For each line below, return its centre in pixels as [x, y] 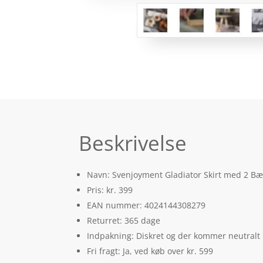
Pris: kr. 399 [110, 190]
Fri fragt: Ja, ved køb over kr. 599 [150, 251]
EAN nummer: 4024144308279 [146, 205]
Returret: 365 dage [124, 220]
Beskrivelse [133, 143]
